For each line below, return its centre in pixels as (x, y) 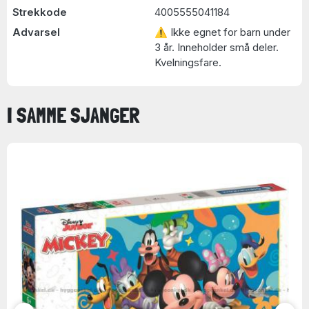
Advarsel (36, 32)
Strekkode (39, 12)
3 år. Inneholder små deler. (217, 47)
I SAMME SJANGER (73, 116)
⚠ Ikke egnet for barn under (222, 32)
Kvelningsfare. (188, 62)
